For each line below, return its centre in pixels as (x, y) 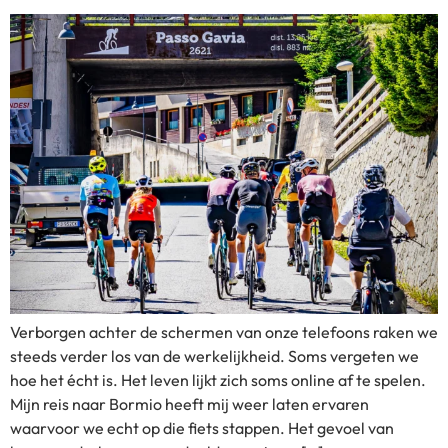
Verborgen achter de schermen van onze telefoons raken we (224, 331)
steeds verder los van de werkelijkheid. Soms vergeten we (214, 355)
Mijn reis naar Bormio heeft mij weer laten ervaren (189, 403)
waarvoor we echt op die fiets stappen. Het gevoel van (202, 427)
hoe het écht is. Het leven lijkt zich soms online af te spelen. (218, 379)
